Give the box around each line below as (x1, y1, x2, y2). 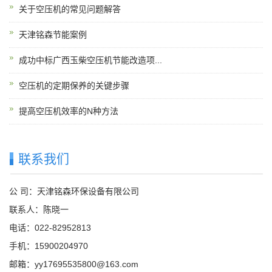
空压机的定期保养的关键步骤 (19, 81, 129, 90)
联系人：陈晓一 (9, 205, 69, 214)
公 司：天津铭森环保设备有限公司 (9, 186, 139, 196)
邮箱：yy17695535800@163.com (9, 259, 138, 269)
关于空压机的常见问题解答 (19, 4, 121, 14)
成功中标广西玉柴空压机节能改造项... (19, 55, 162, 65)
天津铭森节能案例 (19, 30, 87, 39)
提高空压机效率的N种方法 (19, 106, 118, 116)
